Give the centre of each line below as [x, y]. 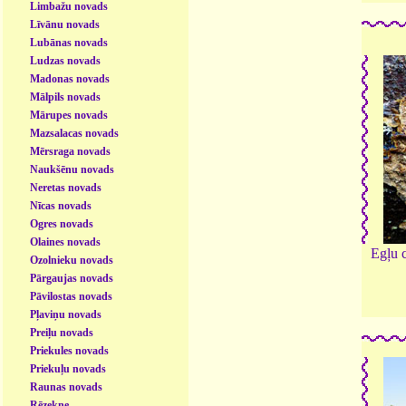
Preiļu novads [62, 332]
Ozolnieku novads [72, 260]
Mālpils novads [66, 97]
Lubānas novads [69, 42]
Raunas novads [67, 387]
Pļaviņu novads [66, 314]
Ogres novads [62, 223]
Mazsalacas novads [75, 133]
